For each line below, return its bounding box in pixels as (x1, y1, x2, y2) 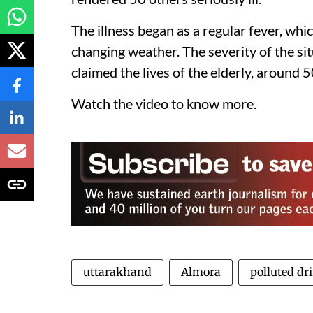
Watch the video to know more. (71, 95, 256, 112)
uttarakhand (83, 265, 152, 279)
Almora (181, 265, 221, 279)
